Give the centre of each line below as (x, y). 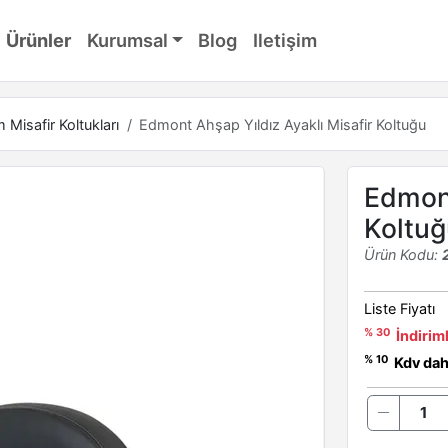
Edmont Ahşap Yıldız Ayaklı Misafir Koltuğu (283, 124)
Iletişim (284, 40)
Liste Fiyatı (399, 309)
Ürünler (39, 40)
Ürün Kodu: (402, 255)
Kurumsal (127, 40)
